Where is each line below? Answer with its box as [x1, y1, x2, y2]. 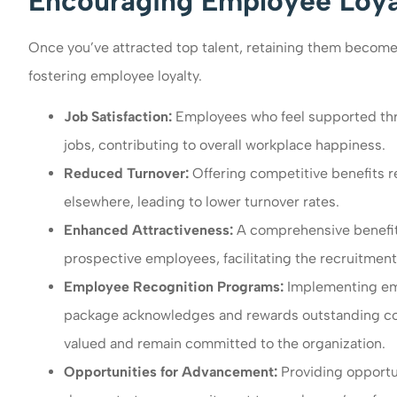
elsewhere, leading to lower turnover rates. [64, 193, 339, 211]
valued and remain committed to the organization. [64, 335, 385, 353]
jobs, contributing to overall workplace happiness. [64, 136, 385, 154]
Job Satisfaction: [64, 108, 175, 126]
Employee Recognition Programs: [64, 278, 287, 296]
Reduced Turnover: [64, 165, 192, 183]
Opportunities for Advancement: [64, 363, 281, 381]
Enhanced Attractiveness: [64, 222, 237, 239]
